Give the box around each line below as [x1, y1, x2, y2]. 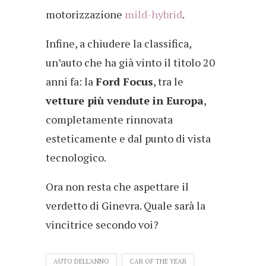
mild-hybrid [125, 7, 182, 21]
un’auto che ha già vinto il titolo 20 [46, 55, 215, 69]
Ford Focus [96, 74, 153, 88]
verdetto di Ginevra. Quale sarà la [46, 198, 205, 213]
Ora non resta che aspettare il [46, 179, 189, 194]
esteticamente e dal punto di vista [46, 131, 211, 145]
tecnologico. [46, 150, 106, 164]
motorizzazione [46, 7, 125, 21]
